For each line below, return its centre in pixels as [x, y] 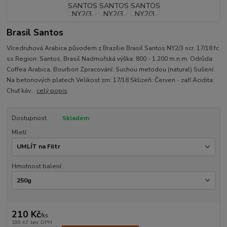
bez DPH [41, 222]
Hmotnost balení [36, 166]
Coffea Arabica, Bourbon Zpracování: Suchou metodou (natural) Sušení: [111, 69]
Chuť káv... [22, 90]
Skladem [75, 118]
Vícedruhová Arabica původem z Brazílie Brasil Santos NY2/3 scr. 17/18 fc [113, 48]
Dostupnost [29, 118]
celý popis [52, 90]
